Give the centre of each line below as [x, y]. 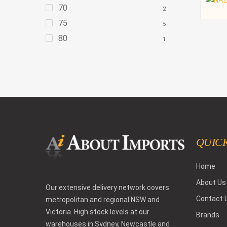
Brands [207, 215]
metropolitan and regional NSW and [103, 199]
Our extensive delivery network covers [107, 187]
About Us [211, 183]
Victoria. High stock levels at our [98, 212]
